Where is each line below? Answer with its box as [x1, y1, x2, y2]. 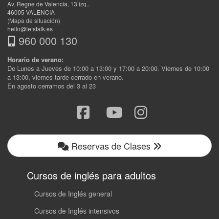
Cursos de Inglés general [34, 189, 112, 199]
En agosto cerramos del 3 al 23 [7, 81, 96, 91]
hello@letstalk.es [7, 24, 53, 33]
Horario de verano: [7, 55, 64, 65]
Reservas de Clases [68, 139, 153, 153]
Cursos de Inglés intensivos [34, 206, 119, 216]
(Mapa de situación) [7, 16, 60, 25]
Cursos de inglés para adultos [27, 168, 156, 183]
